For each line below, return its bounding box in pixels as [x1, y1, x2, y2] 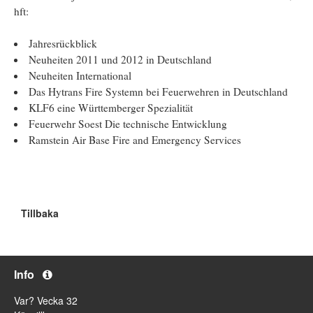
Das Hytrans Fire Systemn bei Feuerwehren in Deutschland [29, 84, 289, 99]
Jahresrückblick [29, 36, 98, 50]
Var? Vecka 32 [14, 293, 78, 307]
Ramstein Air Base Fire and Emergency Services [29, 132, 242, 147]
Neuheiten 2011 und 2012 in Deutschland [29, 52, 212, 66]
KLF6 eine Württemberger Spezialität [29, 100, 194, 115]
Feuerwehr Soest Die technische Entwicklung [29, 116, 228, 131]
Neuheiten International [29, 68, 132, 82]
